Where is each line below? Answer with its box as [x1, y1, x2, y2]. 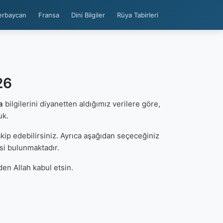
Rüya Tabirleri [117, 11, 158, 19]
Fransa [38, 11, 59, 19]
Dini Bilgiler [71, 11, 105, 19]
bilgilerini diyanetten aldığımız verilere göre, [2, 99, 160, 109]
